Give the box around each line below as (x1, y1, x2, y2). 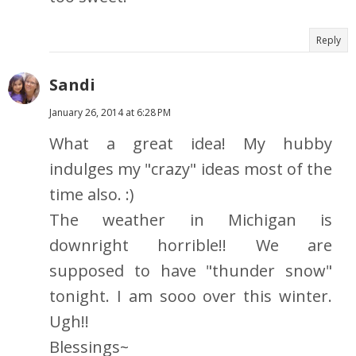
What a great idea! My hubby (49, 133, 332, 155)
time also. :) (49, 184, 134, 206)
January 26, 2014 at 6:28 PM (49, 106, 171, 120)
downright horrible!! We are (49, 234, 332, 257)
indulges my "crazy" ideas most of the (49, 158, 332, 180)
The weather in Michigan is (49, 209, 332, 231)
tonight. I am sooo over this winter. (49, 285, 332, 308)
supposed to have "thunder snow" (49, 260, 332, 282)
